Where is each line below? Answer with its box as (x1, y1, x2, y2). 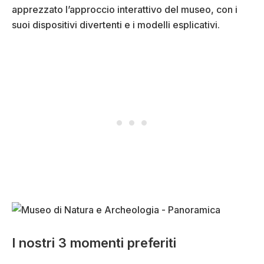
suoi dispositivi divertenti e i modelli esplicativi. (12, 19, 220, 31)
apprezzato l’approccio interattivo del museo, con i (12, 4, 237, 16)
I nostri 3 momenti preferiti (12, 235, 176, 251)
